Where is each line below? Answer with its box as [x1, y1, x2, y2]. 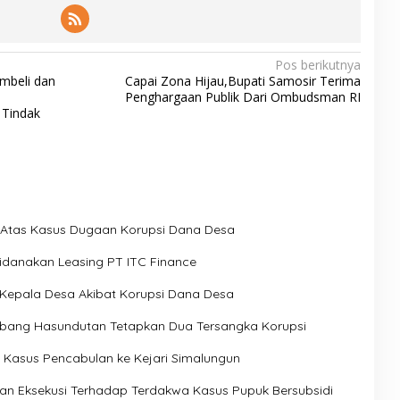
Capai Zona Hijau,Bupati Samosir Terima [124, 72, 361, 90]
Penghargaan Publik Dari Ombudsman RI [124, 88, 361, 106]
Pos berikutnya [274, 56, 361, 74]
